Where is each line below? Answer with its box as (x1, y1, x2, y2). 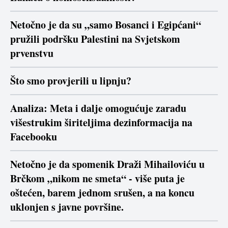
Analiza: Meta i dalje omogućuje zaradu (10, 101, 186, 116)
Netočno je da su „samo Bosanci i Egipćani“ (10, 17, 201, 33)
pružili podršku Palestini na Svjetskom (10, 32, 180, 47)
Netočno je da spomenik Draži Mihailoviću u (10, 157, 205, 172)
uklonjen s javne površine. (10, 199, 124, 215)
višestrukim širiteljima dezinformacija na (10, 115, 192, 130)
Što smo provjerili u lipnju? (10, 73, 131, 89)
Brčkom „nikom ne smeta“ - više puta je (10, 171, 185, 186)
